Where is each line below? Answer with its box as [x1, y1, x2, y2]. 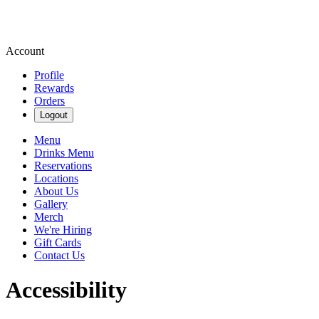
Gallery [34, 198, 68, 210]
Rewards [34, 82, 74, 94]
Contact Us [34, 249, 85, 261]
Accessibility [6, 277, 127, 303]
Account [6, 45, 44, 57]
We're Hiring [34, 224, 92, 236]
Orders [34, 95, 65, 107]
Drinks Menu [34, 147, 94, 159]
